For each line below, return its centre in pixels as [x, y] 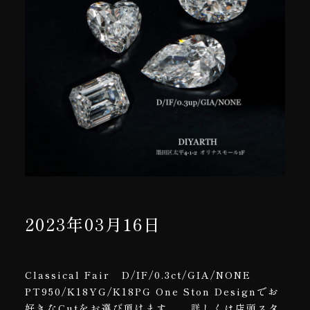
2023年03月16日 [93, 224]
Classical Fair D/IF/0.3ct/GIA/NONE [138, 274]
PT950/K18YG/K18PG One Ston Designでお [152, 291]
